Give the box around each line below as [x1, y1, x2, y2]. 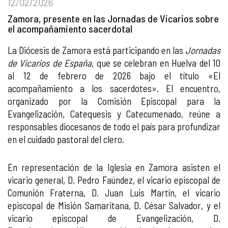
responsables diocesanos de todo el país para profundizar [8, 121, 220, 132]
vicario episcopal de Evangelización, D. [8, 212, 220, 224]
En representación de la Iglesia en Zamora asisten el [8, 161, 220, 173]
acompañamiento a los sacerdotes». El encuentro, [8, 82, 220, 94]
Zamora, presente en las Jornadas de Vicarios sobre [8, 12, 219, 24]
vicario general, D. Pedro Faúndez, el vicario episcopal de [8, 174, 220, 186]
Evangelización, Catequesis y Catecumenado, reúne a [8, 108, 220, 120]
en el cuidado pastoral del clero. [8, 133, 124, 145]
